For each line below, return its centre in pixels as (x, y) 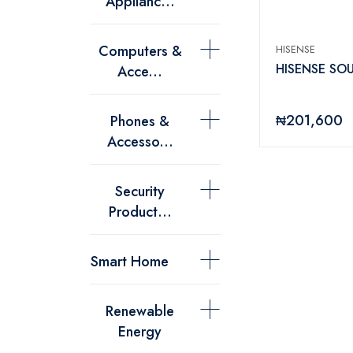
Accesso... (140, 142)
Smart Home (130, 262)
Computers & (140, 52)
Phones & (140, 122)
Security (140, 192)
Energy (140, 332)
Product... (140, 212)
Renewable (140, 312)
